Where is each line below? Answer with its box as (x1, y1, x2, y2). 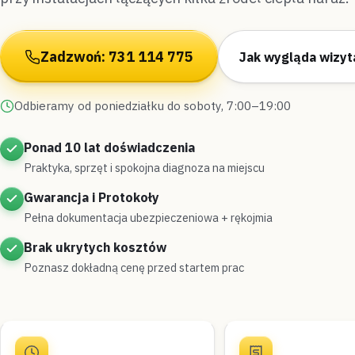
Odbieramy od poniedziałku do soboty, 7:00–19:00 (14, 97, 291, 113)
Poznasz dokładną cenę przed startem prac (24, 260, 244, 275)
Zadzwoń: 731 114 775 (40, 48, 193, 66)
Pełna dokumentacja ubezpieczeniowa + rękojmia (24, 210, 273, 225)
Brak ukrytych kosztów (24, 239, 166, 255)
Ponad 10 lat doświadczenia (24, 139, 195, 155)
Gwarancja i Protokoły (24, 189, 159, 205)
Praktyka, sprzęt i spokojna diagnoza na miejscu (24, 160, 265, 175)
